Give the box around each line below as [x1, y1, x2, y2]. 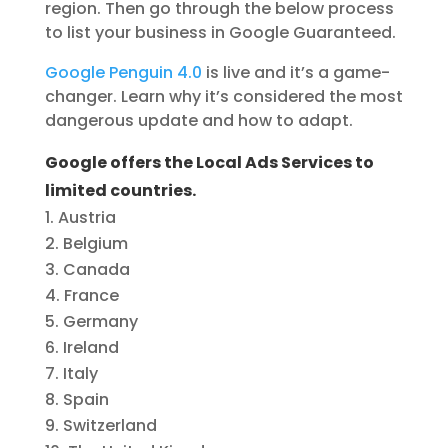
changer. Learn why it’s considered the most [44, 85, 403, 109]
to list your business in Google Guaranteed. [44, 21, 396, 45]
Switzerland [62, 414, 157, 438]
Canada [62, 258, 130, 282]
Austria [57, 206, 116, 230]
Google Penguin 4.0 [44, 61, 202, 85]
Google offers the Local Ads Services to [44, 151, 374, 175]
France [63, 284, 119, 308]
